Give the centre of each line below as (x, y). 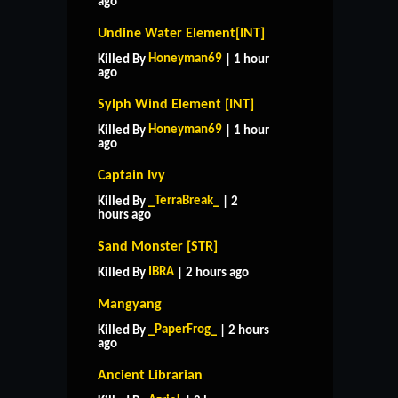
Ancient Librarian (150, 375)
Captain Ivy (131, 175)
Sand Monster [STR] (158, 247)
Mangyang (130, 304)
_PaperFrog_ (183, 330)
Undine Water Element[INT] (181, 33)
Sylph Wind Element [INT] (176, 104)
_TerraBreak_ (184, 201)
